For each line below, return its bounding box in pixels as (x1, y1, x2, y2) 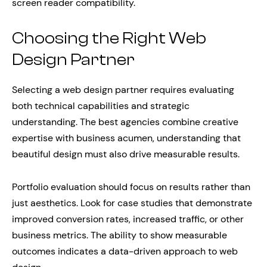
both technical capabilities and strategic (12, 100, 190, 113)
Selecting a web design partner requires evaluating (12, 83, 234, 97)
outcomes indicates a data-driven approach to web (12, 245, 238, 258)
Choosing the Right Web (12, 28, 206, 48)
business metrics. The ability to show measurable (12, 229, 227, 242)
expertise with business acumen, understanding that (12, 132, 241, 145)
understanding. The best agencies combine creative (12, 116, 238, 129)
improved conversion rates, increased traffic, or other (12, 213, 244, 226)
